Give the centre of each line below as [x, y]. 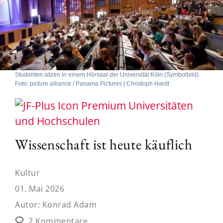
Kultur [27, 172]
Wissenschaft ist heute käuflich [104, 144]
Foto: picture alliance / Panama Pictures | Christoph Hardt [92, 83]
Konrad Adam [69, 204]
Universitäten [160, 105]
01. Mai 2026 [40, 188]
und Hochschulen [57, 121]
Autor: [29, 204]
